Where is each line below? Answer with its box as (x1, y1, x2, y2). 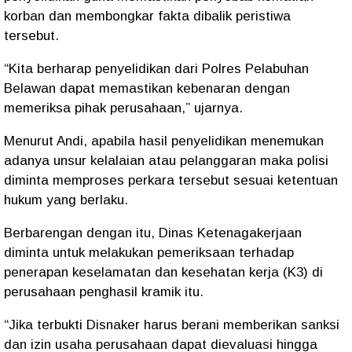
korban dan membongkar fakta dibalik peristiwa (4, 9, 291, 24)
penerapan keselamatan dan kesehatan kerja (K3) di (4, 265, 323, 280)
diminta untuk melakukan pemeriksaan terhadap (4, 245, 294, 260)
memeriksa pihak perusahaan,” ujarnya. (4, 101, 243, 115)
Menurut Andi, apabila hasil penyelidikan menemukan (4, 134, 324, 148)
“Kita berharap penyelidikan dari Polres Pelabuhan (4, 61, 309, 76)
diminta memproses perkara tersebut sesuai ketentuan (4, 173, 338, 188)
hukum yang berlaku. (4, 192, 128, 207)
